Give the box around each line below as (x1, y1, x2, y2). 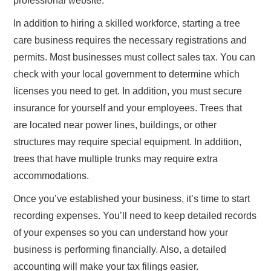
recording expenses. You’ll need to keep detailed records (13, 210, 257, 221)
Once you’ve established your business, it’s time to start (13, 193, 250, 204)
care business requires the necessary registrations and (13, 34, 247, 45)
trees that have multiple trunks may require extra (13, 153, 218, 164)
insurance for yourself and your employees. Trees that (13, 102, 243, 113)
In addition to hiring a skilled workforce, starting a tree (13, 18, 241, 28)
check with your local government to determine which (13, 68, 240, 79)
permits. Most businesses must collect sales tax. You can (13, 51, 256, 62)
